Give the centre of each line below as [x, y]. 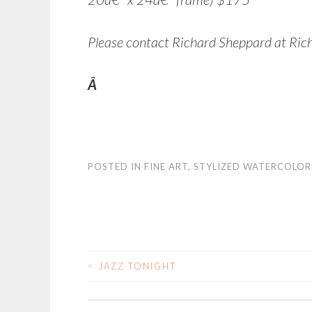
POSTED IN [116, 167]
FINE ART [166, 167]
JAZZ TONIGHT [135, 266]
